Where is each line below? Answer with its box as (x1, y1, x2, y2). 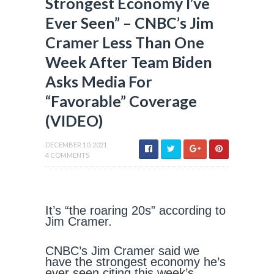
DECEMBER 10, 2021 (45, 141, 107, 149)
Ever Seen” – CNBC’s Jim (45, 13, 213, 32)
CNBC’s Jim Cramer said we (45, 244, 199, 257)
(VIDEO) (45, 111, 103, 130)
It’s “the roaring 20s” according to (45, 204, 226, 217)
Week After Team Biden (45, 53, 212, 71)
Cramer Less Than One (45, 33, 204, 51)
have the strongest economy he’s (45, 255, 226, 268)
